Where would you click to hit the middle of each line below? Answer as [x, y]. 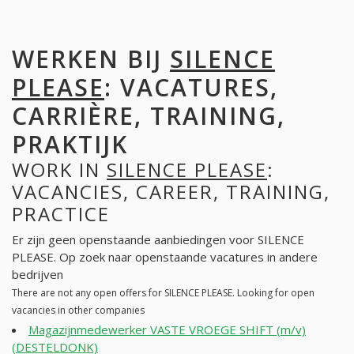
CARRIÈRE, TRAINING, [149, 115]
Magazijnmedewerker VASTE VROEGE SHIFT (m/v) [167, 330]
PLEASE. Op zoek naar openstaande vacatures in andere [165, 257]
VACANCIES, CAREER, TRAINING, [171, 191]
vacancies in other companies [78, 311]
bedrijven [38, 275]
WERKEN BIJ [91, 58]
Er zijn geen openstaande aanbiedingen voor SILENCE [158, 240]
